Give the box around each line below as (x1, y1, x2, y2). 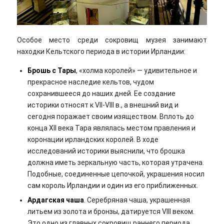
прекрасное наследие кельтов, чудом (27, 78, 154, 86)
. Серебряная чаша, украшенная (83, 196, 190, 204)
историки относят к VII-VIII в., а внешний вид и (27, 101, 178, 109)
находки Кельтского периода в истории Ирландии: (16, 47, 185, 56)
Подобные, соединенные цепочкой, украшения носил (27, 170, 204, 178)
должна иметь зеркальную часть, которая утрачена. (27, 158, 204, 167)
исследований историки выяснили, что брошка (27, 147, 185, 155)
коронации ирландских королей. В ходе (27, 135, 158, 144)
